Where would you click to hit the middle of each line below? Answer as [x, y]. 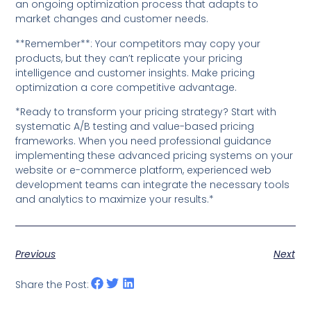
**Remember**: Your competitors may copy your [138, 43]
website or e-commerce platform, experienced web [144, 170]
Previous [36, 254]
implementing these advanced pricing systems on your [154, 156]
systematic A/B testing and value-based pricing [135, 127]
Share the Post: [52, 284]
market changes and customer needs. [112, 19]
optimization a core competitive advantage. [126, 87]
